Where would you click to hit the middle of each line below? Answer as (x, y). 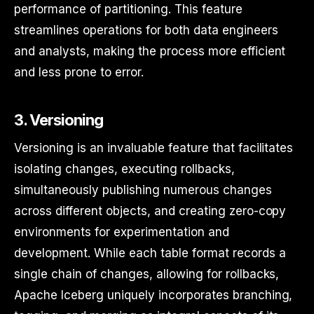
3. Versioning (59, 120)
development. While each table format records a (150, 253)
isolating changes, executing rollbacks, (124, 169)
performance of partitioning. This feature (128, 9)
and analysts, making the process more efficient (150, 51)
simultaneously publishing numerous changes (143, 190)
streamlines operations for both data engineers (146, 30)
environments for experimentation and (122, 232)
